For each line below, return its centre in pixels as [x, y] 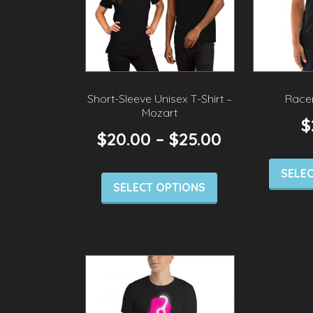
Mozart [159, 113]
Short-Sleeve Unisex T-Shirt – [159, 99]
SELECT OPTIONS [160, 188]
